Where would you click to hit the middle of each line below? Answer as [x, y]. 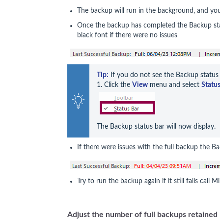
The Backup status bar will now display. [156, 126]
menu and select [175, 85]
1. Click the [114, 85]
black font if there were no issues [127, 35]
